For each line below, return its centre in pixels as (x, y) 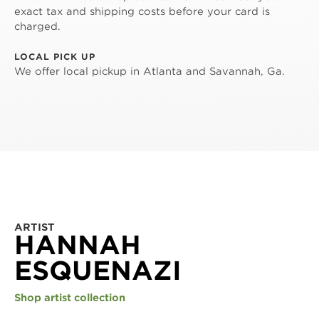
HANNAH (78, 245)
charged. (37, 26)
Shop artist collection (70, 298)
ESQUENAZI (98, 271)
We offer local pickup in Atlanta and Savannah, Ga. (150, 71)
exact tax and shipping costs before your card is (142, 11)
